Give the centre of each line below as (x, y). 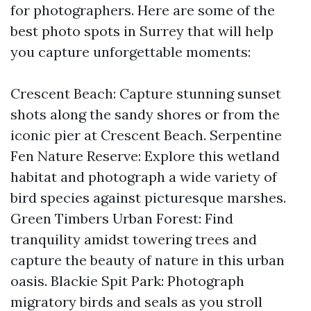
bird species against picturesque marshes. (148, 197)
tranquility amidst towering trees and (134, 239)
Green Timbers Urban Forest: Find (122, 218)
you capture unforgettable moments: (131, 52)
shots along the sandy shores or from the (145, 114)
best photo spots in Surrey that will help (142, 31)
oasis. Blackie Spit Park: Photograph (127, 281)
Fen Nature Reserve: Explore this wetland (145, 156)
